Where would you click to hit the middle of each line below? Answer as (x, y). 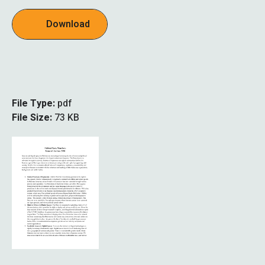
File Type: (35, 103)
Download (68, 24)
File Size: (33, 117)
